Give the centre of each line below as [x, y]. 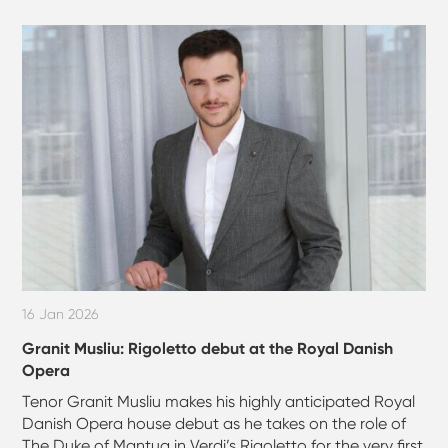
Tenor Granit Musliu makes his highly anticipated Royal [219, 401]
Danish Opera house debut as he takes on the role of [214, 423]
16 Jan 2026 [61, 313]
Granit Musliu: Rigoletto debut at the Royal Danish [208, 348]
